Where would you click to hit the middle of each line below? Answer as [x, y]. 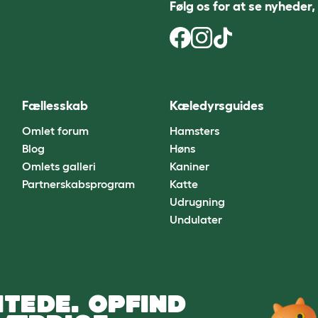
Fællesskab [55, 106]
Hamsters [194, 130]
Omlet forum [55, 130]
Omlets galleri [59, 166]
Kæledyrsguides [216, 106]
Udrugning [197, 201]
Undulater [196, 219]
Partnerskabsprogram [78, 183]
